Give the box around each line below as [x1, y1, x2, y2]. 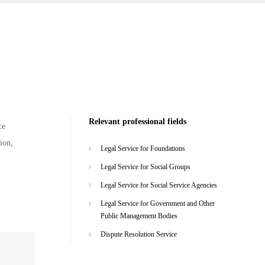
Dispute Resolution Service [100, 230, 177, 238]
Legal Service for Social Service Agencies [100, 180, 217, 189]
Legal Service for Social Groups [100, 162, 190, 171]
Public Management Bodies [100, 211, 177, 220]
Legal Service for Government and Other [100, 199, 215, 208]
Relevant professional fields [88, 117, 186, 126]
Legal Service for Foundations [100, 144, 185, 153]
